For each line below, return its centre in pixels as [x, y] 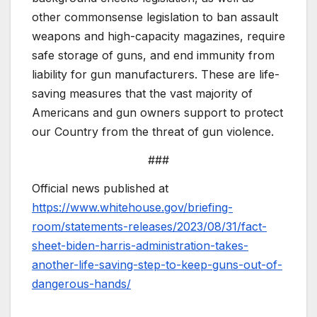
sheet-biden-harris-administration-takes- [140, 245]
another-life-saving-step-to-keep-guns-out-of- [157, 264]
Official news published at [100, 188]
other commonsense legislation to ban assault [155, 17]
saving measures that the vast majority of [142, 94]
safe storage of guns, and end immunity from [153, 56]
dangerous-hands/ [81, 283]
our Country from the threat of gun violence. [153, 132]
